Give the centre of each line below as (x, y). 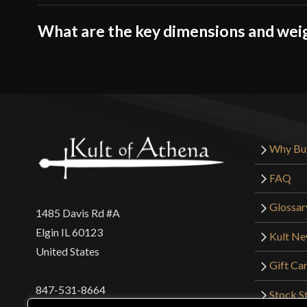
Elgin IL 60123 (69, 232)
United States (67, 251)
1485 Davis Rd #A (78, 213)
